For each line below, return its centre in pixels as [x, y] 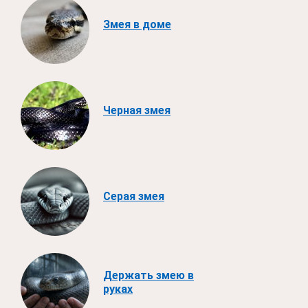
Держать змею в [148, 275]
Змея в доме [137, 24]
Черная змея [137, 110]
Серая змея [134, 196]
